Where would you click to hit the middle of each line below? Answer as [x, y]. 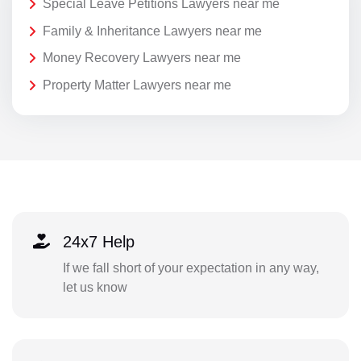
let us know [95, 288]
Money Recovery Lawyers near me [142, 58]
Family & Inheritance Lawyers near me [152, 31]
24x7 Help [98, 242]
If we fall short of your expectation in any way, [191, 268]
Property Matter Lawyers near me [137, 85]
